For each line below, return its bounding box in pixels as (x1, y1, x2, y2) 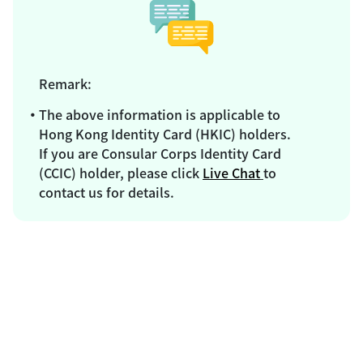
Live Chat (203, 162, 260, 182)
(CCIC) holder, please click (39, 162, 203, 182)
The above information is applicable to (39, 104, 280, 124)
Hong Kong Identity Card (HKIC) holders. (39, 123, 291, 143)
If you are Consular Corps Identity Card (39, 143, 281, 163)
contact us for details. (39, 181, 174, 202)
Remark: (39, 73, 92, 93)
